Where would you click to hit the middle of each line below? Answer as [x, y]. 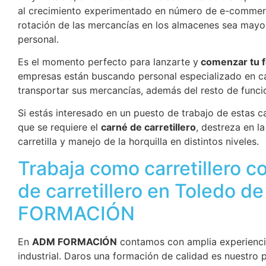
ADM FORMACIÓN [75, 241]
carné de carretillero [148, 127]
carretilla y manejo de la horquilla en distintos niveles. [138, 142]
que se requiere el [59, 127]
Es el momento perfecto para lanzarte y [108, 61]
